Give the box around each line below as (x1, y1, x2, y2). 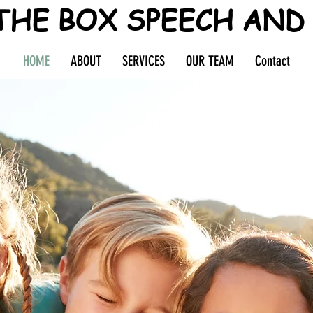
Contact (255, 52, 290, 69)
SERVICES (122, 52, 165, 69)
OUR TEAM (186, 52, 234, 69)
